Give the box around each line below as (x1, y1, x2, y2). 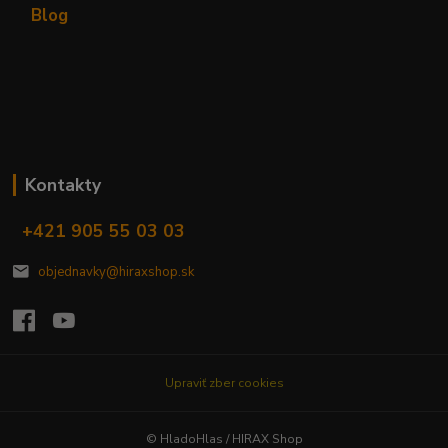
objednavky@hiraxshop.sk (37, 263, 194, 282)
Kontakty (24, 172, 101, 197)
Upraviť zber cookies (164, 374, 284, 391)
